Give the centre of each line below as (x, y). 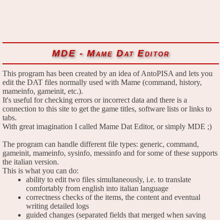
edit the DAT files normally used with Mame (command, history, (102, 82)
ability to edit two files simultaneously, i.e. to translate (109, 179)
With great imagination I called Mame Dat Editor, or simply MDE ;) (107, 126)
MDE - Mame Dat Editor (111, 53)
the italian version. (31, 162)
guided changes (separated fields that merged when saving (116, 215)
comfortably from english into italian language (97, 188)
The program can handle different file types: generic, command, (101, 144)
